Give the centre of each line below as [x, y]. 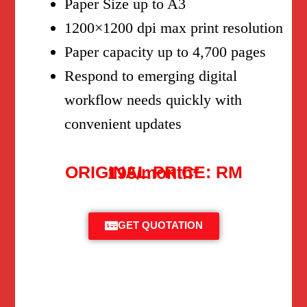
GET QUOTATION [160, 226]
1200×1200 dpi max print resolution [174, 27]
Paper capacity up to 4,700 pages [165, 51]
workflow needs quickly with [153, 99]
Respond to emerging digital [151, 75]
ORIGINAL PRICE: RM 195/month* [153, 172]
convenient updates [123, 123]
